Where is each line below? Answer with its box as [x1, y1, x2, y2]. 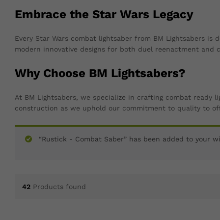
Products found [33, 182, 86, 191]
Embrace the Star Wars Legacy [15, 7, 193, 22]
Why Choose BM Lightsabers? [15, 66, 186, 81]
